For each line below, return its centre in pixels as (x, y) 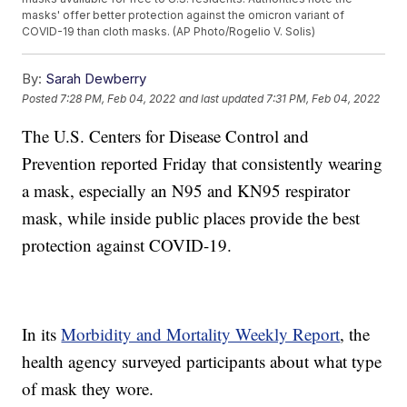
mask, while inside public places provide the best (191, 218)
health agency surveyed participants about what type (202, 362)
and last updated (222, 98)
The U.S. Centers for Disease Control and (166, 136)
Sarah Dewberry (96, 79)
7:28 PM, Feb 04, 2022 (118, 98)
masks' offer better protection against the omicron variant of (184, 15)
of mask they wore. (88, 389)
